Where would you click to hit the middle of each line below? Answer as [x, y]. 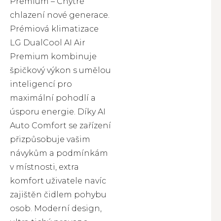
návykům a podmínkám [59, 153]
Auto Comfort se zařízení [60, 126]
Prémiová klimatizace [54, 29]
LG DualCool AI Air [48, 43]
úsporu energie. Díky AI [58, 112]
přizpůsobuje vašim [50, 139]
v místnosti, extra [44, 167]
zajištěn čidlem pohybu [58, 195]
